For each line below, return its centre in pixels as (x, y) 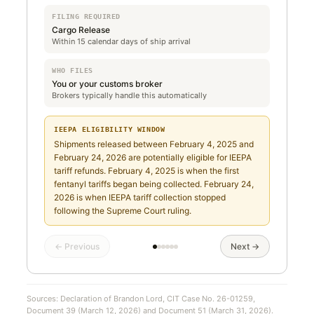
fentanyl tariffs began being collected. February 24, (154, 184)
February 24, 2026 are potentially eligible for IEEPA (153, 157)
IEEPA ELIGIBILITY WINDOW (110, 129)
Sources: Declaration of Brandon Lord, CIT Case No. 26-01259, (141, 299)
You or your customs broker (107, 84)
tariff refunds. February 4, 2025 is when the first (146, 171)
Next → (245, 246)
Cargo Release (81, 30)
